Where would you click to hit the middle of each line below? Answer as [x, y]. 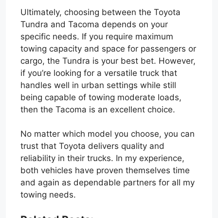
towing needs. [48, 195]
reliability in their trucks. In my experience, [102, 158]
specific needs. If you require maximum [97, 36]
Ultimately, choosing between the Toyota [100, 12]
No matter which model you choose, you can [108, 134]
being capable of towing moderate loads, [101, 97]
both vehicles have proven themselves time [105, 171]
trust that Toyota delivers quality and [92, 146]
